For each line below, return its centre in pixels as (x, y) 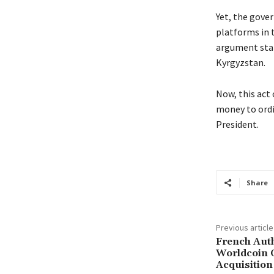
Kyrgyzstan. (240, 63)
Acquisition (244, 265)
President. (237, 124)
